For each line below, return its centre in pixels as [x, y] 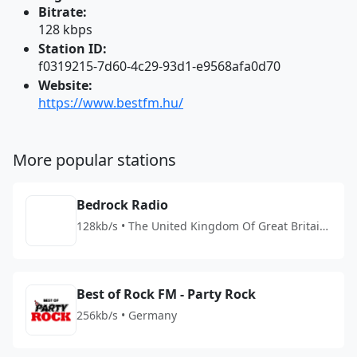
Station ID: [73, 49]
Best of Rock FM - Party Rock [166, 294]
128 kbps [65, 29]
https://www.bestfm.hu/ [111, 103]
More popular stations [94, 160]
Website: [65, 85]
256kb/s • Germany [127, 315]
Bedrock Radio [122, 205]
